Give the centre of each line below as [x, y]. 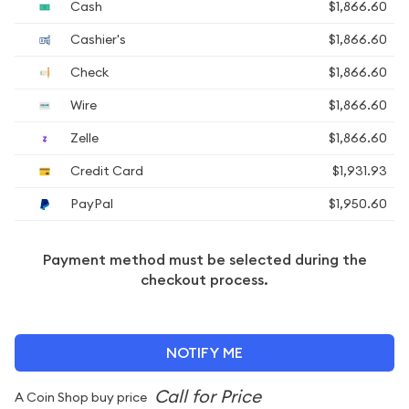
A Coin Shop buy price [82, 397]
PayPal [90, 204]
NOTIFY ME [204, 352]
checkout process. [204, 280]
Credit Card [105, 171]
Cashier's [97, 39]
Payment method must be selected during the [204, 260]
